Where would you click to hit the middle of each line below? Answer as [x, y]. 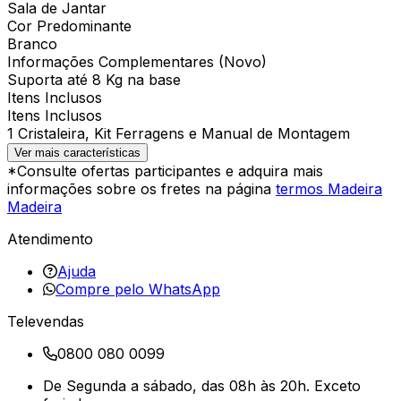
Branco [32, 43]
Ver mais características [77, 152]
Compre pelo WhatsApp [138, 289]
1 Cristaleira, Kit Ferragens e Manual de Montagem [179, 133]
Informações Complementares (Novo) [137, 61]
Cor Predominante [69, 26]
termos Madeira [329, 188]
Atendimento [50, 239]
